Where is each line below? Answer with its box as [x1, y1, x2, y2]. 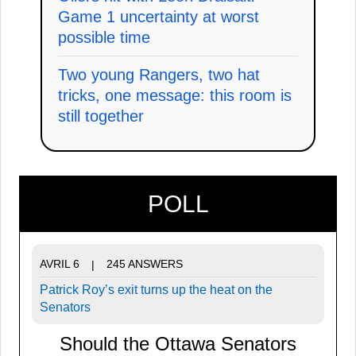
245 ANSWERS [106, 257, 183, 270]
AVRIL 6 [40, 257, 79, 270]
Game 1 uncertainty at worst [58, 7, 259, 25]
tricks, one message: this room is [58, 86, 292, 104]
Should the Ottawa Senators [60, 332, 296, 354]
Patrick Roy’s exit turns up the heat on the [40, 282, 273, 296]
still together [58, 106, 144, 125]
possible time [58, 28, 150, 46]
